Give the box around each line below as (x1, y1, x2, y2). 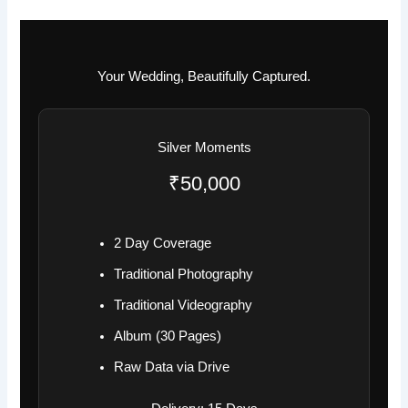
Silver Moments (157, 140, 251, 156)
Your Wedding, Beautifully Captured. (97, 68, 311, 84)
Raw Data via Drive (114, 360, 230, 375)
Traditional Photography (114, 267, 254, 282)
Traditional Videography (114, 298, 253, 313)
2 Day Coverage (114, 236, 212, 251)
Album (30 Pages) (114, 329, 222, 344)
